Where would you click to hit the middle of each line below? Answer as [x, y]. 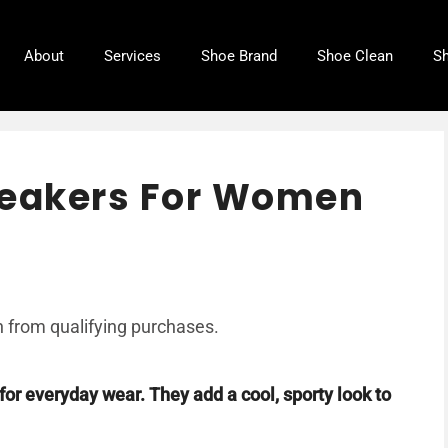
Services [132, 55]
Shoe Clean [355, 55]
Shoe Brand [239, 55]
